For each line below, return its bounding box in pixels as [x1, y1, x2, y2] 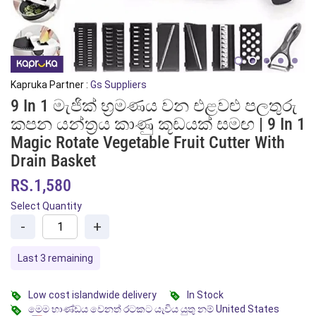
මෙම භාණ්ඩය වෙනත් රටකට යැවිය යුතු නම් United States [28, 303, 279, 315]
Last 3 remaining [18, 253, 93, 264]
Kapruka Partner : [11, 79, 90, 90]
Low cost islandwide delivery [28, 289, 157, 300]
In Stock [187, 289, 224, 300]
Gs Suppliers [90, 79, 147, 90]
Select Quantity [11, 200, 82, 212]
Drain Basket [11, 151, 96, 171]
